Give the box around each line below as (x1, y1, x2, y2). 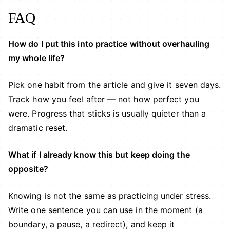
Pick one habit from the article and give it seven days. (8, 80, 221, 90)
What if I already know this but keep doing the (8, 149, 190, 160)
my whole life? (8, 53, 65, 64)
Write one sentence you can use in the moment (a (8, 205, 203, 216)
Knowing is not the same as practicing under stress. (8, 190, 212, 201)
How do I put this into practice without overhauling (8, 39, 210, 49)
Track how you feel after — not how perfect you (8, 94, 199, 105)
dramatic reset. (8, 123, 68, 133)
